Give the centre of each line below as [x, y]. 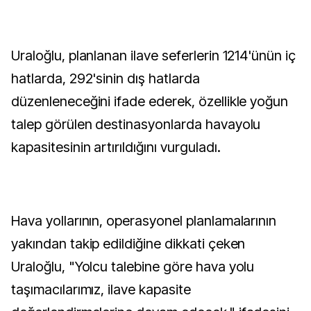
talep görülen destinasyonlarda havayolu [136, 124]
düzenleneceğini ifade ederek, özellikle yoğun [150, 101]
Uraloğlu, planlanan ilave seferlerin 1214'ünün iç [154, 56]
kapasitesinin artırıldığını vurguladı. [116, 147]
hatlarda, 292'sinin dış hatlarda [106, 78]
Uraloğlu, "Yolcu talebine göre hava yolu [133, 267]
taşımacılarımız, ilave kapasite [101, 289]
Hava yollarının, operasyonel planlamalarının [144, 221]
